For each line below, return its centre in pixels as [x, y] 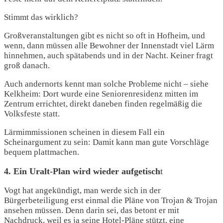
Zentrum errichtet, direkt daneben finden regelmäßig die [103, 104]
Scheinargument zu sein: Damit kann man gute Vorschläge [107, 142]
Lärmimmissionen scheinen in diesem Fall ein [84, 132]
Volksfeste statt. [32, 114]
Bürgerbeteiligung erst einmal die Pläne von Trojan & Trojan [111, 201]
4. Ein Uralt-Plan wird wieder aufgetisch [82, 171]
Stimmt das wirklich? [41, 17]
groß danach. [27, 66]
